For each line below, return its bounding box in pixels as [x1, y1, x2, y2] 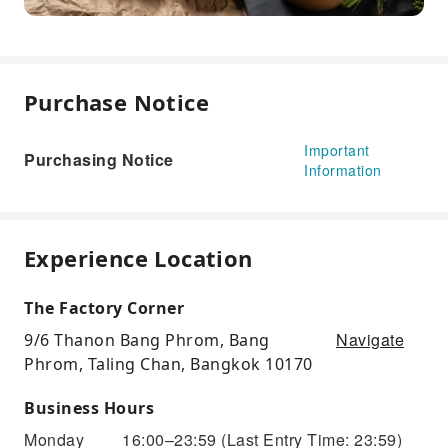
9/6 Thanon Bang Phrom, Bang [24, 329, 270, 352]
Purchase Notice [24, 87, 209, 118]
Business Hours [24, 397, 154, 420]
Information [304, 160, 382, 181]
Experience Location [24, 243, 253, 274]
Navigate [336, 328, 404, 352]
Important [304, 140, 370, 161]
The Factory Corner [24, 297, 184, 320]
